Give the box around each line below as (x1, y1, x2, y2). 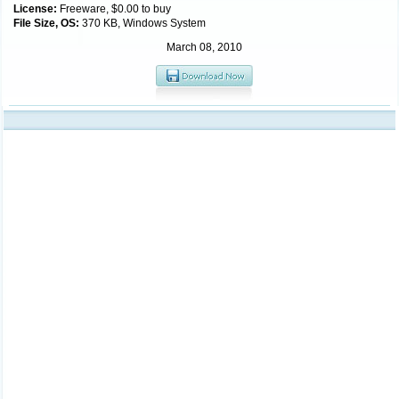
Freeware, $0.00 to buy (60, 3, 171, 15)
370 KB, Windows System (82, 17, 206, 29)
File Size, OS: (13, 17, 82, 29)
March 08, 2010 (166, 41, 242, 53)
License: (13, 3, 60, 15)
